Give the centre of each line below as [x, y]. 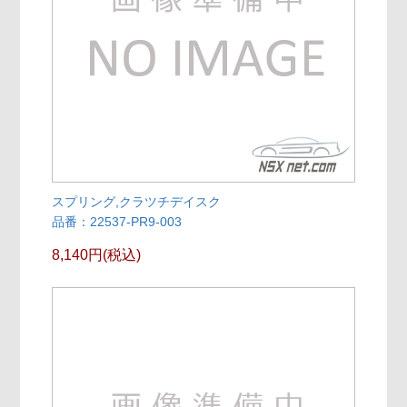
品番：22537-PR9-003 [117, 222]
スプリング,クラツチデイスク [137, 202]
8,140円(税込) [97, 255]
